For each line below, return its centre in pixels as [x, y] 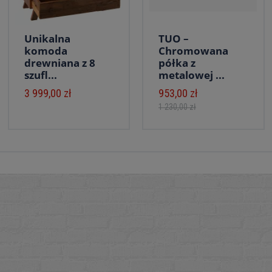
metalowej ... [192, 75]
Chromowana [193, 51]
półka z [177, 63]
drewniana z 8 [59, 63]
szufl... [40, 75]
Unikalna [47, 39]
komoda [46, 51]
